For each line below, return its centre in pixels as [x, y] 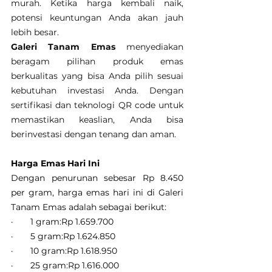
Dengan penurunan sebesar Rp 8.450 [97, 178]
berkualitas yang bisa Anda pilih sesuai [97, 76]
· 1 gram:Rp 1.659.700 [62, 222]
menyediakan [149, 47]
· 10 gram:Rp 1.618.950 [64, 251]
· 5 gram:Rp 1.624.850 [63, 236]
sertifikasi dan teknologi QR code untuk [97, 105]
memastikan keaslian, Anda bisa [97, 120]
